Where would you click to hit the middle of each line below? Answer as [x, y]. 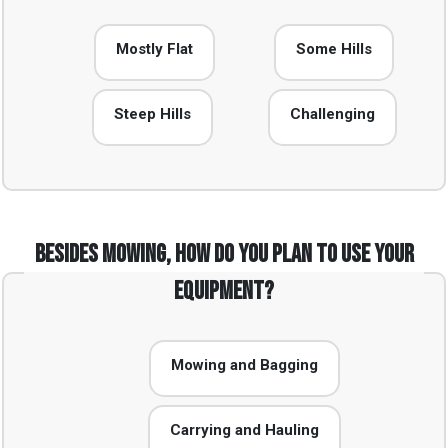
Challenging [332, 113]
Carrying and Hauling [244, 429]
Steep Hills [152, 113]
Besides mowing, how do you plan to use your [224, 254]
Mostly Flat [154, 48]
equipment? [224, 291]
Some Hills [334, 48]
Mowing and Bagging [244, 364]
